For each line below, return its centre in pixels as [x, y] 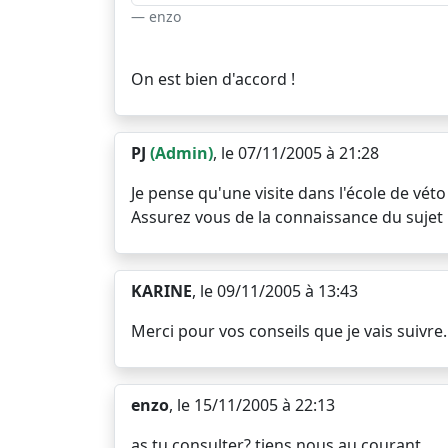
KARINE [161, 291]
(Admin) [181, 153]
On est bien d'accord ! [213, 79]
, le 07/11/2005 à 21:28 [296, 153]
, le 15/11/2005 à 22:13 [252, 405]
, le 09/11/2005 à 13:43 [275, 291]
